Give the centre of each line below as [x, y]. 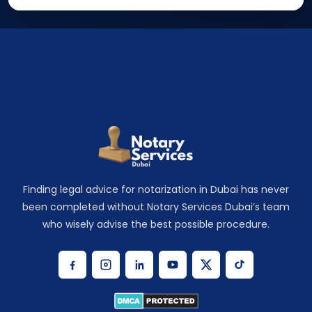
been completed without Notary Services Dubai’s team [156, 207]
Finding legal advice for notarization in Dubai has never [156, 190]
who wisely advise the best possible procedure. [156, 225]
